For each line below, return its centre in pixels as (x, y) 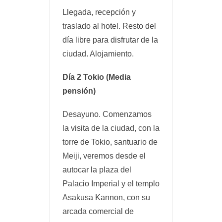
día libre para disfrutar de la (110, 40)
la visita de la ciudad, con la (111, 128)
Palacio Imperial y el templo (111, 184)
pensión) (79, 91)
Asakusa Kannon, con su (106, 198)
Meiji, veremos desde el (104, 156)
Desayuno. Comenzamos (107, 114)
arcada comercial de (98, 212)
